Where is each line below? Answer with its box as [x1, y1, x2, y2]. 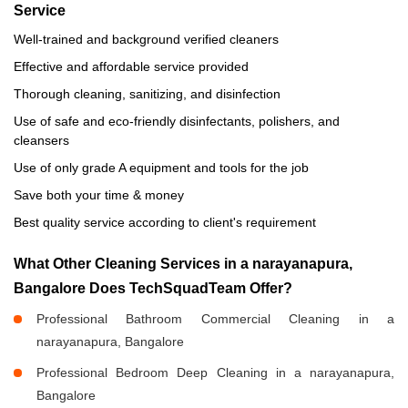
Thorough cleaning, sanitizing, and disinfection [14, 87, 280, 102]
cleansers [14, 133, 69, 148]
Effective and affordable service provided [14, 59, 249, 75]
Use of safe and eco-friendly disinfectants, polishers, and [14, 114, 340, 129]
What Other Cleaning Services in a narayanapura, [14, 256, 352, 272]
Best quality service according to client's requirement [14, 215, 316, 230]
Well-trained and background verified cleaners [14, 32, 279, 47]
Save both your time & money [14, 188, 184, 203]
